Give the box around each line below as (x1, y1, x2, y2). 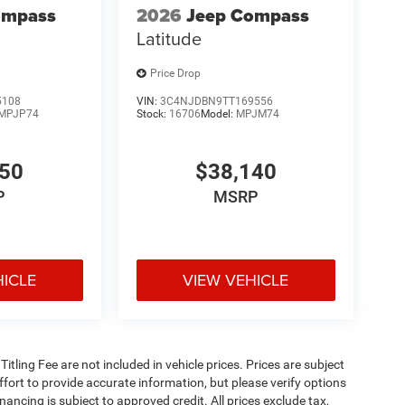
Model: (200, 107, 236, 120)
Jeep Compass (185, 2, 309, 29)
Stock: (136, 107, 169, 120)
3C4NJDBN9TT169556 (159, 94, 273, 108)
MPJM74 (235, 107, 279, 120)
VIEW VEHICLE (183, 268, 289, 291)
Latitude (136, 25, 202, 52)
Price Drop (149, 67, 201, 80)
